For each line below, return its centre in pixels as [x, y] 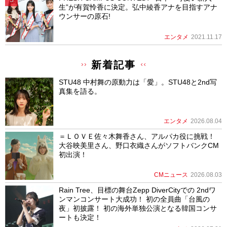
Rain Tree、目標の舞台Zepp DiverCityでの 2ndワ [137, 190]
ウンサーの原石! [84, 16]
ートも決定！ [80, 218]
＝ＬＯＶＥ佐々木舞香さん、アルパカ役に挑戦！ [137, 136]
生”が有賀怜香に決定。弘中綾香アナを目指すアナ [138, 7]
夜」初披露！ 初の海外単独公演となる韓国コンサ [138, 209]
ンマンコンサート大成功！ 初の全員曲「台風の [134, 199]
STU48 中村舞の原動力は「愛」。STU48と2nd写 [138, 82]
